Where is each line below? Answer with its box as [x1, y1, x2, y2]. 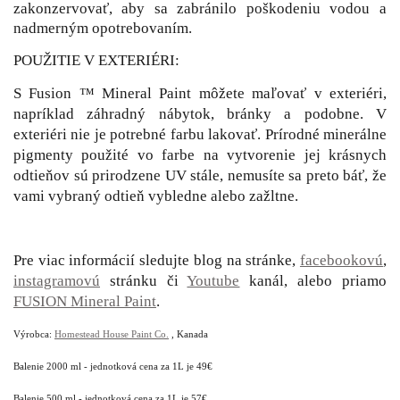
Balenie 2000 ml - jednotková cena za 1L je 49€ [13, 360, 212, 371]
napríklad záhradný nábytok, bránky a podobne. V [13, 104, 387, 122]
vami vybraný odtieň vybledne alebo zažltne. [13, 187, 298, 204]
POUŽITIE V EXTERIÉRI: [13, 51, 179, 69]
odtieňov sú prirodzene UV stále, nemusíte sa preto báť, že [13, 166, 387, 184]
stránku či [100, 271, 187, 289]
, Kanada [169, 328, 208, 339]
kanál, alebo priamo [239, 271, 387, 289]
